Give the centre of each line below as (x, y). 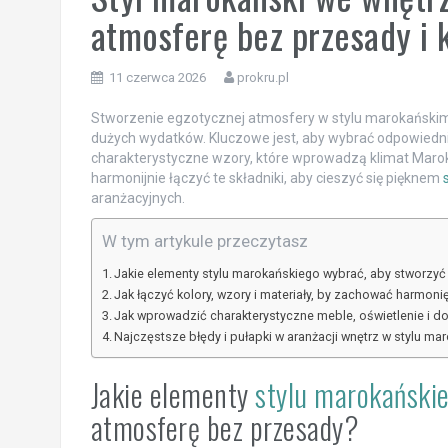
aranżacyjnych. (137, 198)
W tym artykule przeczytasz (204, 241)
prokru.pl (262, 78)
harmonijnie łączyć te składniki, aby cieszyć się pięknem (266, 178)
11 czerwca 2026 (157, 78)
